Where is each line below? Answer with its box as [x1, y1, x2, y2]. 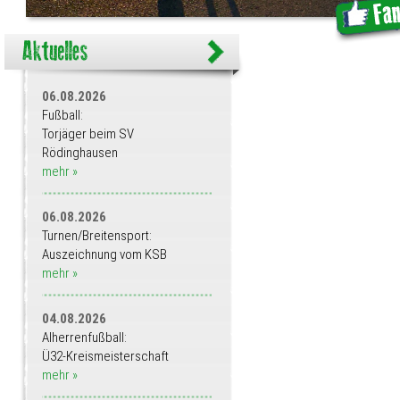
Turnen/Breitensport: [42, 228, 152, 245]
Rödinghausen [42, 145, 118, 162]
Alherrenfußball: [42, 329, 127, 346]
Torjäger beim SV [42, 126, 134, 143]
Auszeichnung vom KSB [42, 246, 167, 263]
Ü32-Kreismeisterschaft [42, 348, 169, 365]
